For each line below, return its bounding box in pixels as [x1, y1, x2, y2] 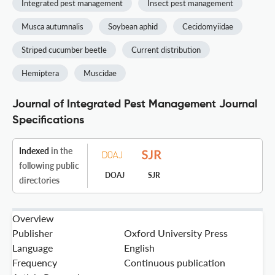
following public [19, 160, 79, 171]
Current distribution [131, 45, 201, 55]
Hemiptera [21, 68, 59, 79]
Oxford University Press [124, 227, 228, 239]
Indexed [19, 145, 49, 157]
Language [12, 242, 53, 254]
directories [19, 175, 60, 186]
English [124, 242, 155, 254]
